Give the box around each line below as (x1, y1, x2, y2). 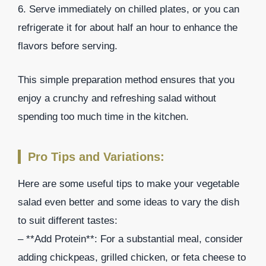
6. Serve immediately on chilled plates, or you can (18, 4, 239, 15)
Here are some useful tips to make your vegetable (18, 178, 239, 189)
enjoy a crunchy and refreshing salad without (18, 92, 216, 104)
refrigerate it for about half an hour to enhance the (18, 22, 237, 34)
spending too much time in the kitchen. (18, 110, 189, 122)
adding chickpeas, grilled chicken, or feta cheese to (18, 251, 246, 263)
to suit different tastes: (18, 214, 118, 226)
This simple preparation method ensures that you (18, 74, 235, 85)
